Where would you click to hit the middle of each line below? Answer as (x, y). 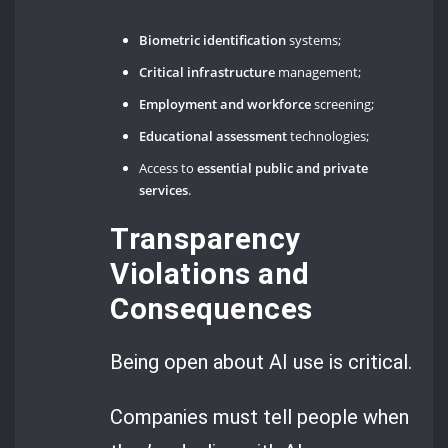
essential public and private (283, 167)
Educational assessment (213, 135)
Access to (168, 167)
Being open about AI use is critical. (261, 361)
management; (318, 71)
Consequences (211, 308)
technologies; (328, 135)
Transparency (205, 238)
